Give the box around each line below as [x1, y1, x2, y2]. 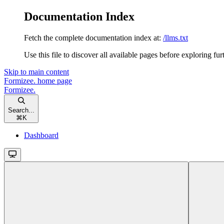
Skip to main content [4, 67, 69, 76]
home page [35, 76, 72, 85]
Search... [8, 106, 34, 114]
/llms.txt [163, 33, 188, 42]
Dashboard [24, 130, 58, 139]
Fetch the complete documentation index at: [24, 33, 161, 42]
